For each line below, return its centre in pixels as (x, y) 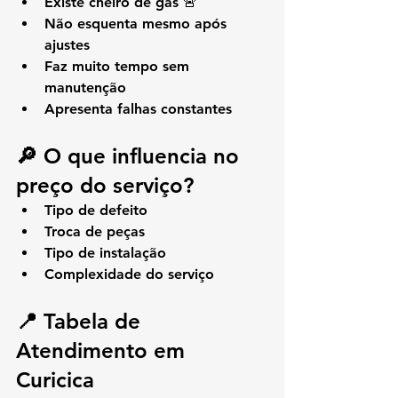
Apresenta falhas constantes (138, 109)
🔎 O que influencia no (131, 156)
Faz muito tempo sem (119, 67)
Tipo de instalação (105, 253)
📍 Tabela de (81, 322)
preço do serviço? (105, 186)
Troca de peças (95, 232)
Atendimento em (103, 351)
